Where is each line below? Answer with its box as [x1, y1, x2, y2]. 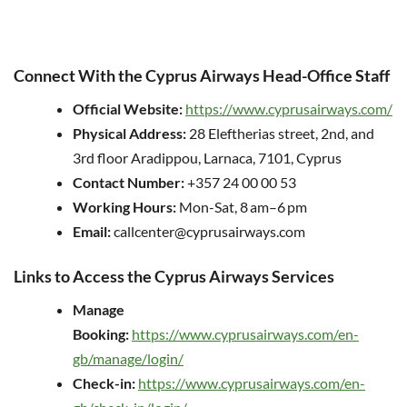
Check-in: [73, 374, 135, 392]
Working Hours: [73, 198, 176, 216]
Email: [73, 223, 111, 241]
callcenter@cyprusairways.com [111, 223, 305, 241]
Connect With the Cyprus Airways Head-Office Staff [14, 65, 390, 86]
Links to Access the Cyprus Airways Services [14, 266, 334, 287]
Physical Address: [73, 124, 186, 143]
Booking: [73, 325, 132, 343]
